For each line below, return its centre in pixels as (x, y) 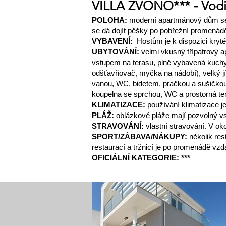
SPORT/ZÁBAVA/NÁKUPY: (139, 136)
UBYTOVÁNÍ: (117, 52)
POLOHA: (110, 20)
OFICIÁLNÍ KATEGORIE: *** (141, 158)
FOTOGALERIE (118, 187)
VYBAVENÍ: (112, 41)
